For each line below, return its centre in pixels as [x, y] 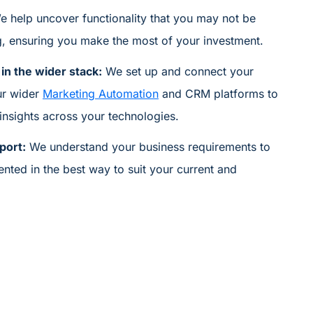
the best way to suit [95, 169]
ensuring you [45, 40]
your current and [193, 169]
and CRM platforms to [218, 93]
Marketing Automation [101, 93]
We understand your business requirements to [150, 146]
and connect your [208, 71]
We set [123, 71]
